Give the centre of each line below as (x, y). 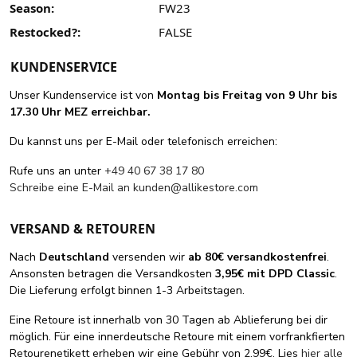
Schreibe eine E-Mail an (71, 188)
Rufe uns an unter (57, 171)
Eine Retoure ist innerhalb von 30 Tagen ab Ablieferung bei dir (169, 320)
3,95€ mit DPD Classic (275, 274)
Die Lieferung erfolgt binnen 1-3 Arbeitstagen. (127, 291)
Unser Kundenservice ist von (83, 96)
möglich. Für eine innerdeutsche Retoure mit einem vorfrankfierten (177, 337)
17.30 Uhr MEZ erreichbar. (80, 112)
